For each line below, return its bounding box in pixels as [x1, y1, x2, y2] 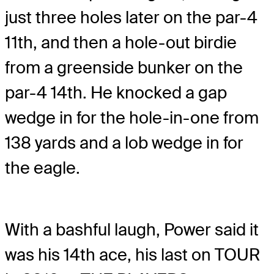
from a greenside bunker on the [5, 57, 243, 79]
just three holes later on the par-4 [5, 7, 257, 29]
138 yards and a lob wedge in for [5, 132, 243, 154]
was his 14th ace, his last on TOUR [5, 243, 260, 265]
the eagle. [5, 157, 80, 179]
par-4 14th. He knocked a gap [5, 82, 227, 104]
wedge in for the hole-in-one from [5, 107, 259, 129]
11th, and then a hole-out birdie [5, 32, 237, 54]
